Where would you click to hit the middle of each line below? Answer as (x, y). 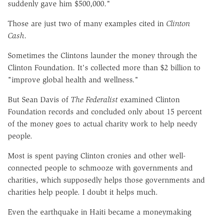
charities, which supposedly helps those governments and (106, 180)
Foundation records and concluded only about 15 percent (105, 111)
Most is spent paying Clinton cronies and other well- (97, 155)
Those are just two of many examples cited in (87, 23)
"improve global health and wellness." (73, 79)
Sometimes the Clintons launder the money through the (102, 55)
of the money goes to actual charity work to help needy (102, 124)
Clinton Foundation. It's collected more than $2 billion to (104, 67)
